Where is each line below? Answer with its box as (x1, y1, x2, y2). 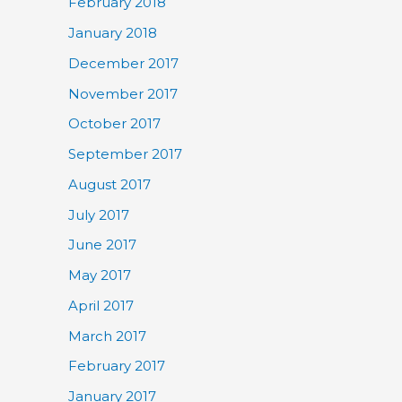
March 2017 (68, 327, 146, 345)
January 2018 (68, 24, 157, 41)
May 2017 (68, 267, 131, 284)
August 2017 (68, 175, 151, 193)
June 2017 (68, 236, 136, 254)
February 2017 (68, 357, 165, 375)
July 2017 (68, 205, 129, 223)
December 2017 (68, 54, 179, 72)
